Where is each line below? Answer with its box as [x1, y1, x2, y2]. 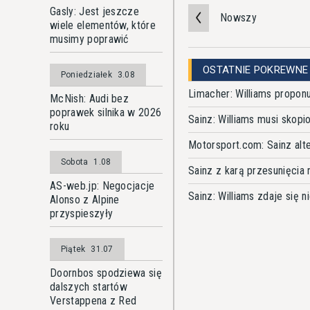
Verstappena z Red [50, 294, 137, 307]
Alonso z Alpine [50, 193, 120, 206]
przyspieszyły [50, 207, 113, 220]
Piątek [61, 244, 86, 254]
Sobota [61, 157, 89, 167]
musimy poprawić [50, 33, 129, 46]
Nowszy [220, 10, 257, 24]
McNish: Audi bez [50, 92, 129, 105]
